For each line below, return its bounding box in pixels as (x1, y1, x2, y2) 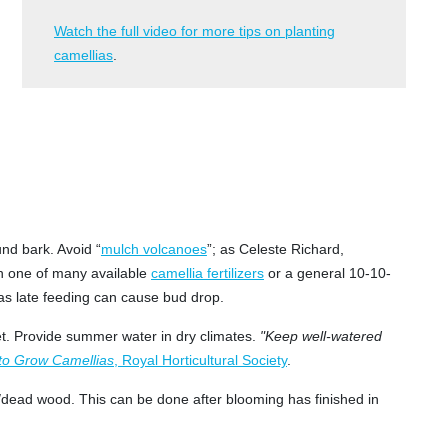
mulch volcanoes (100, 241, 207, 257)
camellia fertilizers (151, 265, 264, 281)
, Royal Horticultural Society (114, 352, 287, 368)
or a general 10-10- (264, 265, 391, 281)
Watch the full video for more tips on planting (54, 24, 335, 40)
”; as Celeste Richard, (206, 241, 344, 257)
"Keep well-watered (260, 328, 383, 344)
